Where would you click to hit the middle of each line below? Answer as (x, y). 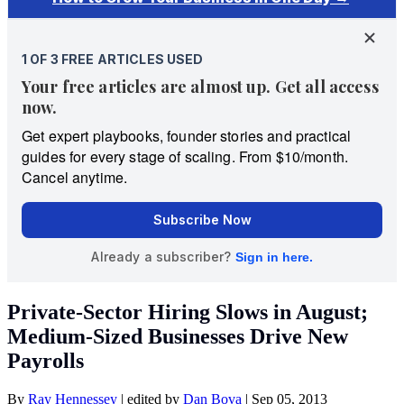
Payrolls (46, 360)
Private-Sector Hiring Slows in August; (188, 312)
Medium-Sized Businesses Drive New (178, 336)
